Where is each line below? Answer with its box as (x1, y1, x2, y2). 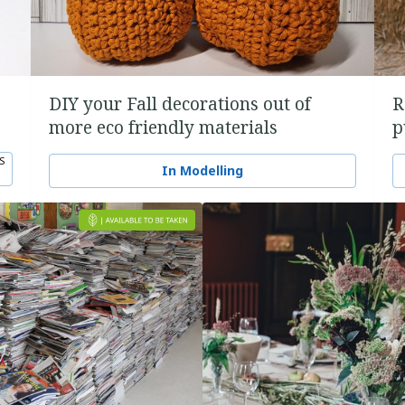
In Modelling (162, 162, 243, 179)
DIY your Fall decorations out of (49, 92, 311, 116)
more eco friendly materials (49, 116, 278, 139)
